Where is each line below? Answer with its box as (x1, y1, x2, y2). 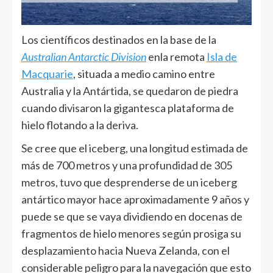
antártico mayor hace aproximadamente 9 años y (21, 192, 249, 206)
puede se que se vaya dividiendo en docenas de (21, 209, 243, 223)
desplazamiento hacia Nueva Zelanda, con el (21, 243, 230, 257)
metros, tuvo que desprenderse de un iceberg (21, 175, 237, 189)
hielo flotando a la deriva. (21, 118, 138, 132)
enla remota (146, 49, 207, 63)
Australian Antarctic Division (21, 49, 146, 63)
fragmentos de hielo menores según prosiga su (21, 226, 241, 240)
